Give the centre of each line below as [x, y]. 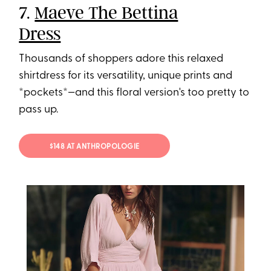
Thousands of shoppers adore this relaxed [121, 59]
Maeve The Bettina [106, 13]
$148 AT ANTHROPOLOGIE [95, 147]
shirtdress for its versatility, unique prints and [126, 76]
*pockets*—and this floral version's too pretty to [134, 93]
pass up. [39, 110]
